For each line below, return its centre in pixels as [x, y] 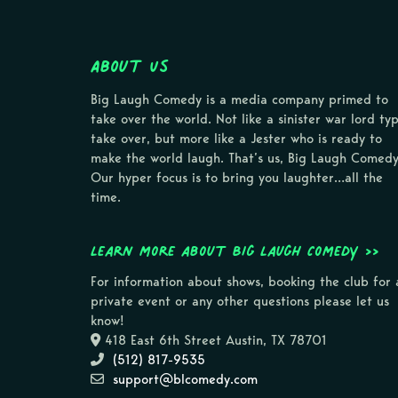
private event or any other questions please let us [240, 301]
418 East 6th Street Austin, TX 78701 [216, 340]
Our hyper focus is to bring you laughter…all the [237, 177]
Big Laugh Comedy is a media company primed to [239, 99]
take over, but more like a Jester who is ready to [236, 138]
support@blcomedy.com [185, 379]
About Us [130, 65]
